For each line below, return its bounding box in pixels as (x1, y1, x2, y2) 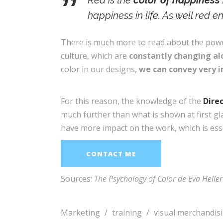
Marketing (61, 207, 100, 218)
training (112, 207, 142, 218)
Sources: (61, 173, 94, 184)
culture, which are (61, 50, 129, 61)
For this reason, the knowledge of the (61, 96, 203, 107)
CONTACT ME (86, 149, 136, 158)
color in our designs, (61, 64, 139, 75)
